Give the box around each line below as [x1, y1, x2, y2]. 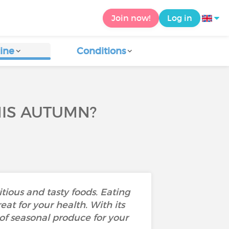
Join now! [111, 12, 150, 23]
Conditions [77, 45, 126, 57]
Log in [167, 12, 192, 23]
